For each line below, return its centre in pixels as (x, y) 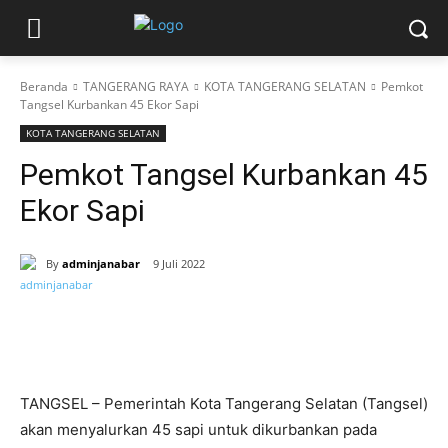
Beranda (44, 86)
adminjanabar (101, 263)
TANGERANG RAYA (136, 86)
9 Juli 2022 (179, 264)
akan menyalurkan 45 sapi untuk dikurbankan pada (198, 430)
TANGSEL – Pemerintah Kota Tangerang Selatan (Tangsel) (224, 404)
